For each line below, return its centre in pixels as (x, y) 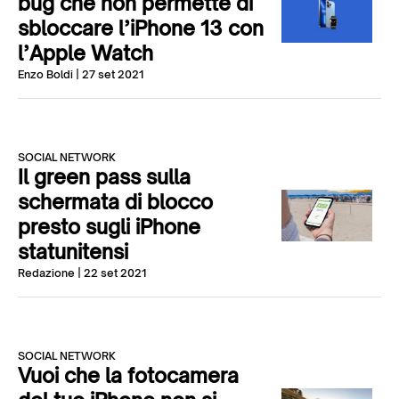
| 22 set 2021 (110, 273)
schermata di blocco (115, 202)
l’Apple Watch (85, 53)
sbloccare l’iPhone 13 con (141, 28)
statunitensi (73, 252)
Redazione (46, 273)
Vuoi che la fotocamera (128, 375)
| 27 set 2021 (108, 74)
